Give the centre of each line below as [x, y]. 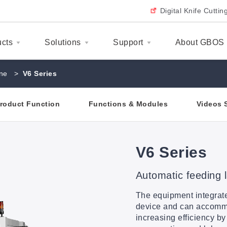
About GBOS [200, 42]
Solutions [63, 42]
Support [128, 42]
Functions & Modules [128, 104]
